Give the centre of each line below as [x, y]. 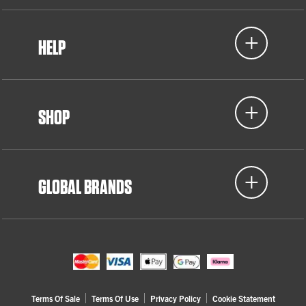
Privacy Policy [175, 298]
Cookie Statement [244, 298]
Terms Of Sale [55, 298]
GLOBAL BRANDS [85, 187]
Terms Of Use [115, 298]
